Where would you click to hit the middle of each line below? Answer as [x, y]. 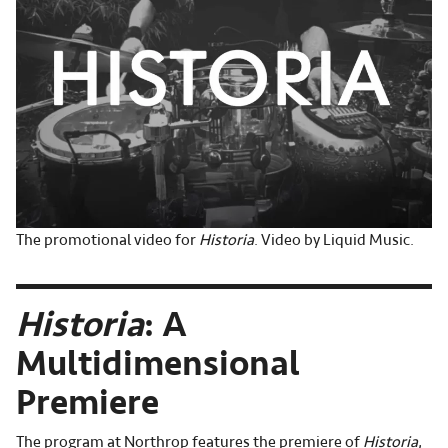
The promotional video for [107, 239]
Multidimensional [158, 363]
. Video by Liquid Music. [334, 239]
